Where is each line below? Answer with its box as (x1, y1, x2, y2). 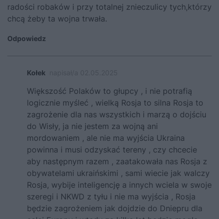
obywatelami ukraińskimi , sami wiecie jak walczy (27, 168, 210, 178)
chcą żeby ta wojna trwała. (7, 14, 107, 24)
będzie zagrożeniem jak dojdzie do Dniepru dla (27, 203, 202, 214)
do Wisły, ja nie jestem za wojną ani (27, 121, 158, 131)
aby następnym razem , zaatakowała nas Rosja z (27, 156, 207, 167)
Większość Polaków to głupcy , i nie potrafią (27, 86, 192, 96)
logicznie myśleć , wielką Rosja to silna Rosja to (27, 98, 203, 108)
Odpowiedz (7, 34, 46, 43)
